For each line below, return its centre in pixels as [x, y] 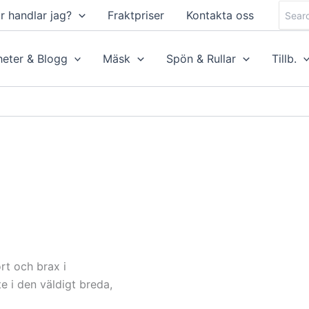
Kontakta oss [220, 15]
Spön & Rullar [201, 59]
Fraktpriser [136, 15]
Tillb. [284, 59]
